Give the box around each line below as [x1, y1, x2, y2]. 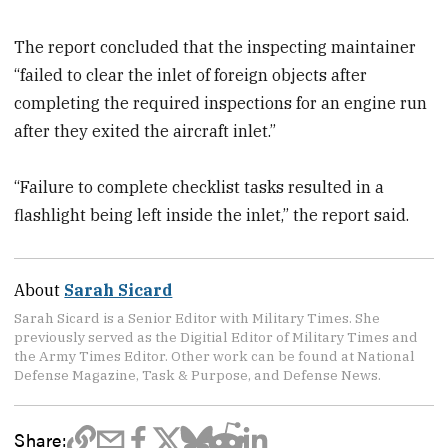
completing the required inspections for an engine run [14, 92, 428, 113]
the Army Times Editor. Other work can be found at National [14, 347, 416, 366]
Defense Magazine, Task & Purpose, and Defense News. [14, 366, 382, 385]
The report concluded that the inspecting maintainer [14, 36, 417, 57]
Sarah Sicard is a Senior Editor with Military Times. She [14, 309, 381, 328]
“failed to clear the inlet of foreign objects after [14, 64, 368, 85]
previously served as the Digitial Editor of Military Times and [14, 328, 419, 347]
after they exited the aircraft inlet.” [14, 120, 277, 141]
